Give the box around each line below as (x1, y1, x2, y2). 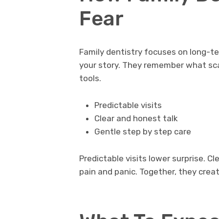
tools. (79, 73, 101, 84)
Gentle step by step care (94, 127, 191, 137)
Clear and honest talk (94, 113, 178, 124)
